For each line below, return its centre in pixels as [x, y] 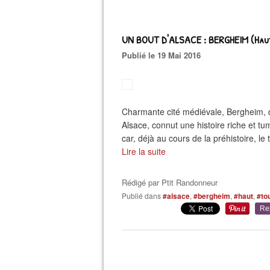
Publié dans [144, 196]
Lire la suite [144, 151]
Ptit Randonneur [190, 182]
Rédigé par [142, 182]
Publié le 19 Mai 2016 [164, 55]
